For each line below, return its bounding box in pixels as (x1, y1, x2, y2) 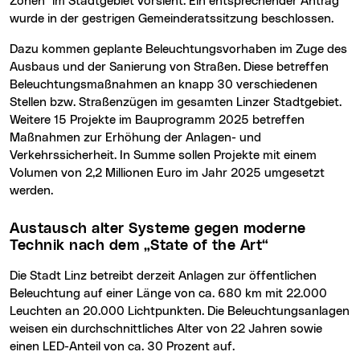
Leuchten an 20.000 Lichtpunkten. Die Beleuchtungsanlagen (10, 305, 350, 318)
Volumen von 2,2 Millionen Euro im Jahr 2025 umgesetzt (10, 167, 325, 180)
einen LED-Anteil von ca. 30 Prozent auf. (10, 341, 235, 354)
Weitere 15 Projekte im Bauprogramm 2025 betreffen (10, 114, 305, 127)
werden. (10, 185, 53, 198)
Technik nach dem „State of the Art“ (10, 239, 269, 254)
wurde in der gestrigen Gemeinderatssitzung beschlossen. (10, 13, 333, 26)
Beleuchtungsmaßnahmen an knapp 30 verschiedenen (10, 79, 317, 92)
